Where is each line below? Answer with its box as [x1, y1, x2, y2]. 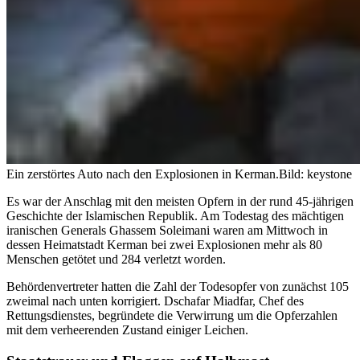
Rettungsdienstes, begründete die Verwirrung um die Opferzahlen [6, 309, 337, 323]
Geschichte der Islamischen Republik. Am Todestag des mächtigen [6, 209, 344, 223]
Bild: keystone [279, 167, 352, 182]
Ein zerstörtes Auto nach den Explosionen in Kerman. [6, 167, 279, 182]
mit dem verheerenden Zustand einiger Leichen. [6, 323, 248, 337]
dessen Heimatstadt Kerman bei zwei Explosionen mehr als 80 [6, 238, 322, 252]
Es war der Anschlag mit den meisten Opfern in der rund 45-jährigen [6, 194, 354, 209]
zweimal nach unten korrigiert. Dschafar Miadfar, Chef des [6, 294, 304, 309]
